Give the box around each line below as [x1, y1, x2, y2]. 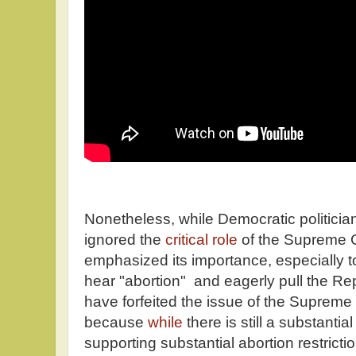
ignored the [84, 231, 165, 249]
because [84, 314, 148, 331]
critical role [165, 231, 238, 249]
